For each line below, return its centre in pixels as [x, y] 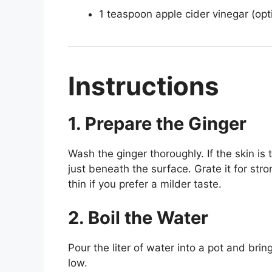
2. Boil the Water [138, 217]
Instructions [144, 86]
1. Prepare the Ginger [157, 124]
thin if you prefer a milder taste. [145, 184]
